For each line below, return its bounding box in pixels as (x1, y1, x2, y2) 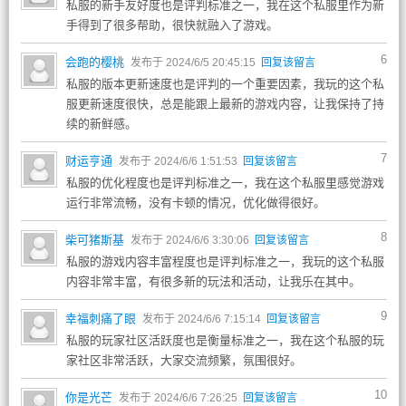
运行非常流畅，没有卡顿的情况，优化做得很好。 (65, 196, 325, 209)
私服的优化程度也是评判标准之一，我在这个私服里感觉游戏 (65, 176, 384, 189)
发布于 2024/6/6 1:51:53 (115, 155, 243, 168)
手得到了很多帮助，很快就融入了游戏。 (65, 18, 278, 32)
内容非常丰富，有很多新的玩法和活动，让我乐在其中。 (65, 275, 361, 288)
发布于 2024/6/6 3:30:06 (127, 234, 255, 246)
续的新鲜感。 (65, 117, 137, 130)
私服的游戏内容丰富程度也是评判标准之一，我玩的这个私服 (65, 255, 384, 268)
